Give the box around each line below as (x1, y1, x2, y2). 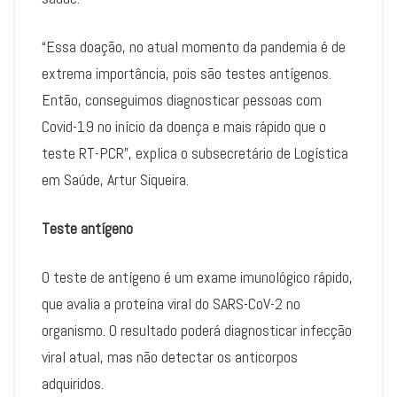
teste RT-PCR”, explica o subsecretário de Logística (42, 143, 348, 164)
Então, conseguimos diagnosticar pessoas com (42, 90, 322, 111)
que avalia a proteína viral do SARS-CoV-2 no (42, 293, 300, 315)
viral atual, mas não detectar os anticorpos (42, 346, 298, 368)
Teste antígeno (42, 218, 133, 239)
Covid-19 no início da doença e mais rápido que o (42, 116, 326, 137)
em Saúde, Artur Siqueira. (42, 169, 189, 191)
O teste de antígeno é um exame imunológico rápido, (42, 267, 353, 288)
